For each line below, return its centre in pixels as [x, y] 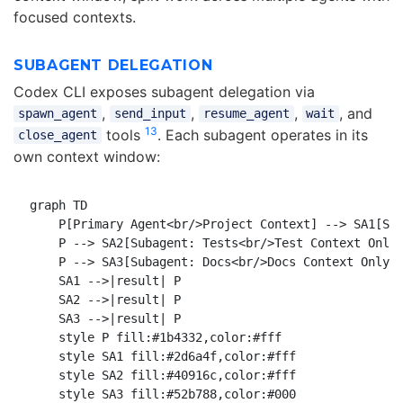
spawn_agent [57, 114]
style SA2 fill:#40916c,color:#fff [162, 375]
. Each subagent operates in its [262, 134]
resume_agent [246, 114]
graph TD [58, 205]
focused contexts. [75, 17]
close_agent [57, 135]
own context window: [87, 156]
